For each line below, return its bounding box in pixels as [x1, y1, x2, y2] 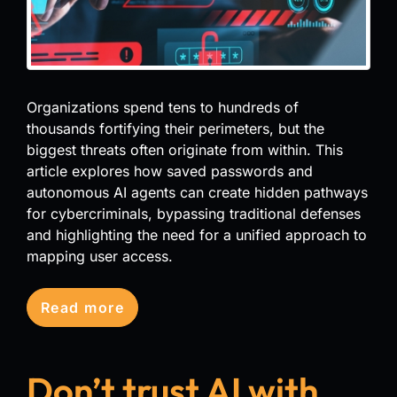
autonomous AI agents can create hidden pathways [27, 183, 368, 201]
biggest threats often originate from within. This [27, 140, 343, 159]
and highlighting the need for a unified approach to [27, 225, 367, 244]
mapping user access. [27, 246, 173, 265]
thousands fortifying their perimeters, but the [27, 119, 324, 137]
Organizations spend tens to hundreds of [27, 97, 299, 116]
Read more [41, 298, 124, 316]
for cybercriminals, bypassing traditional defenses [27, 204, 361, 222]
